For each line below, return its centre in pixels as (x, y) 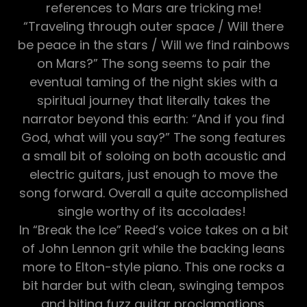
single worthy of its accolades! (153, 211)
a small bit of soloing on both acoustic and (153, 156)
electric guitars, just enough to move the (153, 174)
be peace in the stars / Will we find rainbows (153, 45)
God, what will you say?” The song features (153, 137)
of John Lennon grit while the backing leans (153, 248)
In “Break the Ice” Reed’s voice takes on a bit (153, 230)
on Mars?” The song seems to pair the (153, 63)
